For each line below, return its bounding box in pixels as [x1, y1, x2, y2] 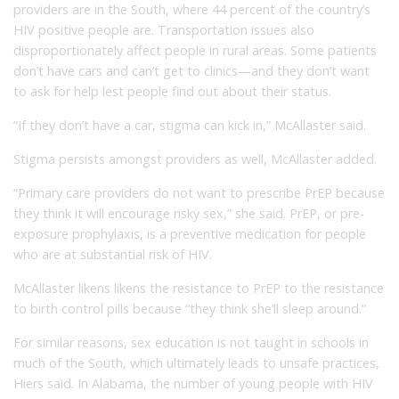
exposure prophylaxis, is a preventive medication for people [13, 224, 366, 242]
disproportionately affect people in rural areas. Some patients [13, 41, 377, 59]
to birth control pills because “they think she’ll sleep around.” [13, 299, 366, 317]
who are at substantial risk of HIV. [13, 245, 212, 263]
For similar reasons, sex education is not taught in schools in [13, 333, 369, 351]
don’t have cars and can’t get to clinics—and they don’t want [13, 61, 370, 79]
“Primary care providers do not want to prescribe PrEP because [13, 183, 385, 201]
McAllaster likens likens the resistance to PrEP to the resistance [13, 279, 384, 297]
